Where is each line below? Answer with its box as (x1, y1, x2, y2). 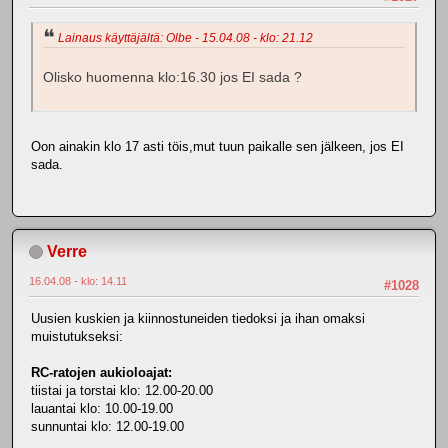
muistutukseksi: (31, 328, 123, 344)
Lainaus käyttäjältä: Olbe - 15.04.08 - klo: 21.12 (58, 30, 313, 45)
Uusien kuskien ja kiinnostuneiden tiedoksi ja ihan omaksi (31, 310, 365, 326)
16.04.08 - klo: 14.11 (29, 274, 127, 287)
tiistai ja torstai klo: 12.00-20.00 (31, 382, 213, 398)
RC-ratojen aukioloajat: (31, 364, 172, 380)
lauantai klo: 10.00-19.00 (31, 400, 173, 416)
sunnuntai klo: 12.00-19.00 (31, 418, 184, 434)
